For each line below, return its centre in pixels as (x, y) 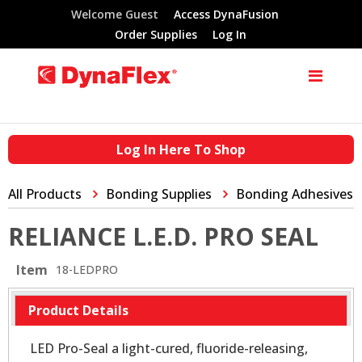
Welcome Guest (114, 14)
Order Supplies (156, 34)
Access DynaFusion (226, 14)
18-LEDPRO (87, 269)
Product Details (79, 311)
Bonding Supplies (159, 194)
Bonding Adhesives (295, 194)
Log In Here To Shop (181, 149)
